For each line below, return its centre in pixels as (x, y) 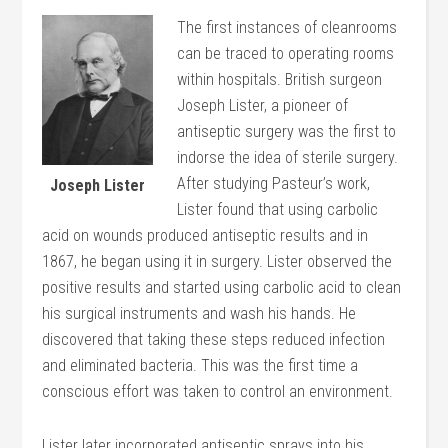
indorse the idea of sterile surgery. (288, 157)
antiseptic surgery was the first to (287, 131)
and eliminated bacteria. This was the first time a (200, 365)
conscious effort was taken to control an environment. (218, 391)
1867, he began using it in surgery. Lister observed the (217, 261)
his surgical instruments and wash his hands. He (199, 313)
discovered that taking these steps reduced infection (214, 339)
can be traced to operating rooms (286, 53)
